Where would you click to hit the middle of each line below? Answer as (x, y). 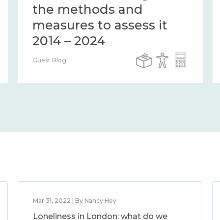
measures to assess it (100, 25)
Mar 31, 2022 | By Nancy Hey (74, 201)
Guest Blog (49, 60)
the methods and (88, 9)
